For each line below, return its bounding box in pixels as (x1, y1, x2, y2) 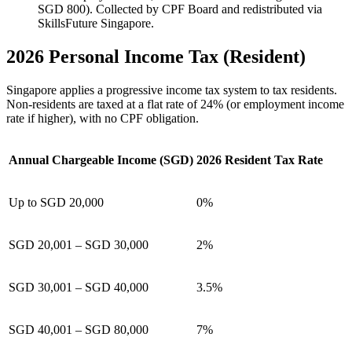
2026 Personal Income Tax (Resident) (6, 46, 306, 68)
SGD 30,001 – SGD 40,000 (9, 280, 148, 295)
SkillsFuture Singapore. (38, 16, 154, 31)
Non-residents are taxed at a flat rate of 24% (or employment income (6, 97, 344, 112)
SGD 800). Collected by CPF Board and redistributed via (38, 2, 322, 16)
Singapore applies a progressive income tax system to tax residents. (6, 83, 337, 97)
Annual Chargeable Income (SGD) (9, 153, 193, 167)
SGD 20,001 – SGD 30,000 (9, 238, 148, 252)
